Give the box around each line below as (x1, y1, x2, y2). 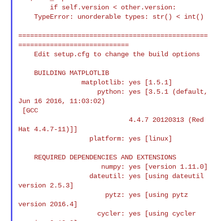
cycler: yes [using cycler (18, 209, 98, 218)
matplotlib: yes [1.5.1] (18, 78, 82, 86)
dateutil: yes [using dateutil (18, 172, 90, 180)
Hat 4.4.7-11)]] (18, 125, 78, 133)
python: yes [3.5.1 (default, (18, 87, 98, 96)
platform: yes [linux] (18, 134, 90, 143)
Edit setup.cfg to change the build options (18, 50, 35, 58)
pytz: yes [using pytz (18, 190, 106, 199)
